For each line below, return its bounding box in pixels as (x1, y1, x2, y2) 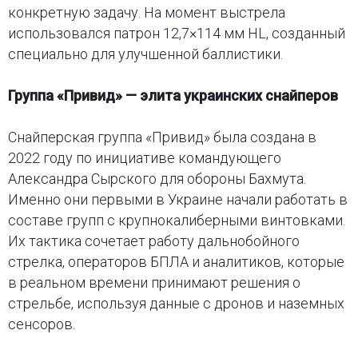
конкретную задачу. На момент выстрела (7, 3, 285, 21)
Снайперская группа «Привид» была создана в (7, 128, 316, 145)
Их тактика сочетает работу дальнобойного (7, 232, 300, 249)
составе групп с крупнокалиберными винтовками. (7, 211, 345, 229)
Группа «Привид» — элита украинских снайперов (7, 86, 338, 104)
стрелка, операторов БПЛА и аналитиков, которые (7, 253, 344, 270)
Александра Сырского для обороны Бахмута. (7, 169, 306, 187)
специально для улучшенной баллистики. (7, 45, 283, 62)
